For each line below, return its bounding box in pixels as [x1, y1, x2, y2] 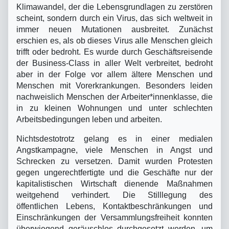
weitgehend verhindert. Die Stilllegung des [16, 190, 213, 199]
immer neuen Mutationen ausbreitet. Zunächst [16, 25, 213, 34]
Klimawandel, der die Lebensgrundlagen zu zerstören [16, 2, 213, 11]
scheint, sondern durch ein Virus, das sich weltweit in [16, 13, 213, 22]
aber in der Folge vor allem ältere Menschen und [16, 70, 213, 79]
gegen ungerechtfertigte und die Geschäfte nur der [16, 168, 213, 177]
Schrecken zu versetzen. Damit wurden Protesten [16, 156, 213, 166]
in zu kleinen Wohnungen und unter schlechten [16, 103, 213, 112]
